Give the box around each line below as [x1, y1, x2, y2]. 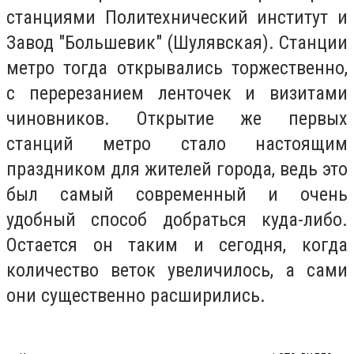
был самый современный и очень [6, 183, 348, 205]
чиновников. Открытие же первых [6, 107, 348, 130]
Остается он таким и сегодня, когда [6, 233, 348, 256]
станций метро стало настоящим [6, 132, 348, 155]
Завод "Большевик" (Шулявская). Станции [6, 31, 348, 54]
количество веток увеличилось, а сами [6, 258, 348, 281]
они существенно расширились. [6, 284, 265, 307]
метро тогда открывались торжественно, [6, 56, 348, 79]
